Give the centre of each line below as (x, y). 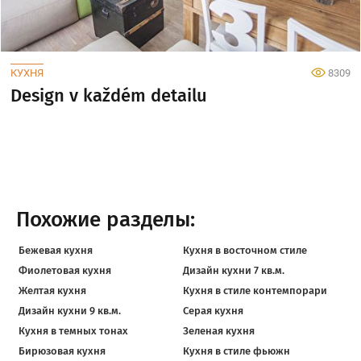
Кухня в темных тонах (73, 330)
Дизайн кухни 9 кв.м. (70, 310)
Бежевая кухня (56, 250)
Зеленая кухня (219, 330)
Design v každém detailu (109, 95)
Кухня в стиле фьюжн (237, 351)
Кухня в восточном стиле (245, 250)
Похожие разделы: (106, 219)
